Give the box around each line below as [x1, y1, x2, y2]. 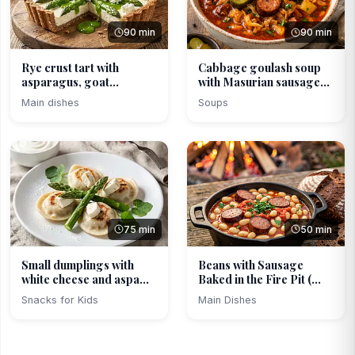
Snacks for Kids [21, 293, 98, 306]
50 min [300, 223, 332, 235]
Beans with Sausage [198, 256, 303, 273]
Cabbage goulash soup [198, 59, 321, 76]
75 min [124, 223, 155, 235]
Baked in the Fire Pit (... [198, 270, 321, 287]
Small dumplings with [21, 256, 134, 273]
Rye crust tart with [21, 59, 119, 76]
